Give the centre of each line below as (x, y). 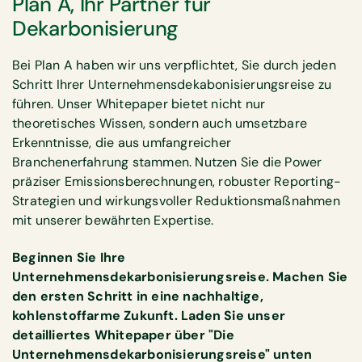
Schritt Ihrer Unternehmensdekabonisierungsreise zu (172, 84)
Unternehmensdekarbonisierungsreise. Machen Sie (180, 277)
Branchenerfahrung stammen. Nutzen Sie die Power (167, 162)
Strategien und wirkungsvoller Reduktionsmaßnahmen (176, 200)
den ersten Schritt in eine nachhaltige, (138, 297)
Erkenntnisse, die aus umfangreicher (122, 142)
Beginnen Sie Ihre (69, 258)
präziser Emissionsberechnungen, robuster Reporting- (177, 181)
